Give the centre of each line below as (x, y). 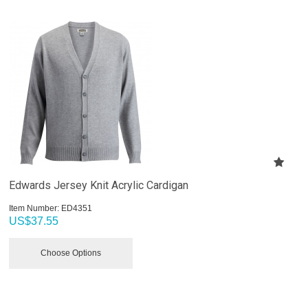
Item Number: (34, 208)
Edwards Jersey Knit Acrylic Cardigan (99, 185)
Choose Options (71, 253)
